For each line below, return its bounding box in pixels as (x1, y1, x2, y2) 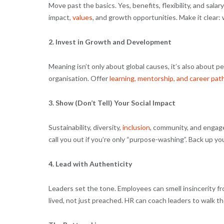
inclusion (122, 122, 150, 131)
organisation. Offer (48, 73, 109, 82)
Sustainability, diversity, (48, 122, 122, 131)
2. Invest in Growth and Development (48, 37, 171, 46)
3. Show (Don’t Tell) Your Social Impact (48, 98, 175, 107)
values (72, 12, 92, 21)
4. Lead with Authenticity (48, 159, 132, 168)
